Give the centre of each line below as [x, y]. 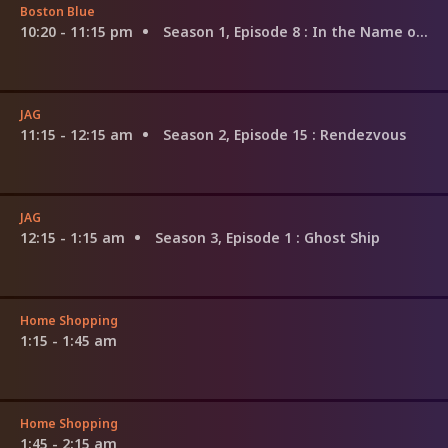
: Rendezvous [359, 134]
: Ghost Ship [338, 237]
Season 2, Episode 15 [237, 134]
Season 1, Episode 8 [233, 31]
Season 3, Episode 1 [225, 237]
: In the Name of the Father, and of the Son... [360, 31]
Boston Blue [57, 11]
